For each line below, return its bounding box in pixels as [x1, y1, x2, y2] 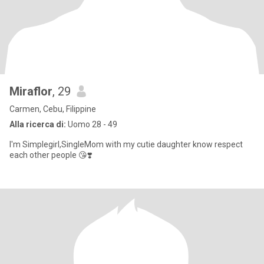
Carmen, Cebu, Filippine [9, 104, 96, 114]
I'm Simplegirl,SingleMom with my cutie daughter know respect [9, 140, 105, 149]
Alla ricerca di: [9, 120, 66, 129]
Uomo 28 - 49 [66, 120, 117, 129]
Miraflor [9, 84, 52, 98]
